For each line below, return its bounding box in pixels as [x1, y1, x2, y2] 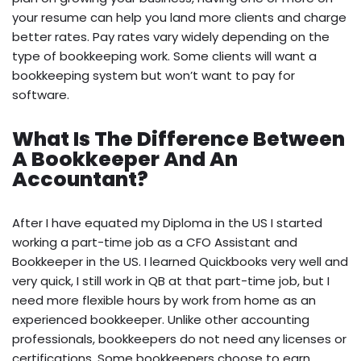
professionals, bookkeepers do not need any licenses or [12, 330, 346, 348]
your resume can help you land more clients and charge [12, 9, 346, 27]
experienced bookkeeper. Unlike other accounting [12, 311, 309, 329]
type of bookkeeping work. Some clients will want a [12, 48, 317, 65]
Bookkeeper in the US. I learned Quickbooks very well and [12, 253, 348, 271]
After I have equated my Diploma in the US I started [12, 214, 322, 232]
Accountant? [12, 165, 148, 194]
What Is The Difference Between [12, 125, 345, 154]
